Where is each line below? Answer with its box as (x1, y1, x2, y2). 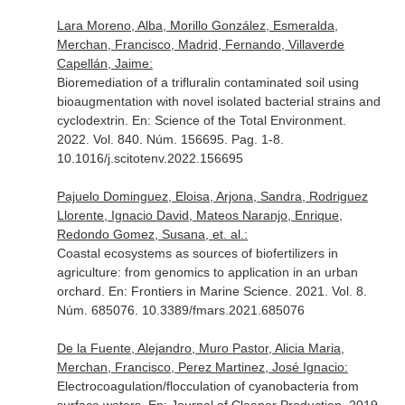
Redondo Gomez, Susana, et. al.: (56, 227, 248, 241)
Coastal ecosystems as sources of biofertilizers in (56, 246, 338, 260)
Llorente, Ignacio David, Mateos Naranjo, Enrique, (56, 208, 343, 222)
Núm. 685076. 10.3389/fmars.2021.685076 (56, 303, 305, 317)
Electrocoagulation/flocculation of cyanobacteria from (56, 379, 359, 393)
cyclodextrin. (56, 113, 132, 127)
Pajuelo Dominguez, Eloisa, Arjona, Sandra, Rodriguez (56, 189, 368, 203)
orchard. (56, 284, 108, 298)
